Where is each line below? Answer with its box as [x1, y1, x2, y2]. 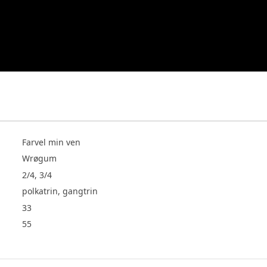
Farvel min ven [22, 136, 81, 148]
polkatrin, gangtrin [22, 185, 98, 197]
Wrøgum [22, 153, 57, 164]
